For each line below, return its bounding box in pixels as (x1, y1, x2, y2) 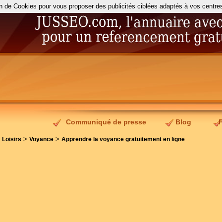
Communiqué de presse (66, 118, 146, 126)
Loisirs (2, 136, 21, 142)
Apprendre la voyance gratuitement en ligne (61, 136, 185, 142)
